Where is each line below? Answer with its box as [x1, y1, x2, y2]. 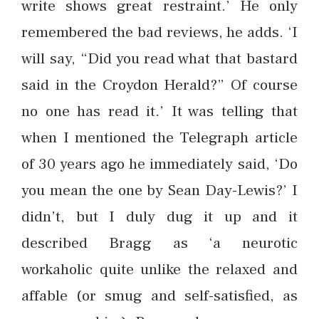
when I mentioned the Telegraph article [21, 127, 298, 148]
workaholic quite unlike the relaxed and [21, 259, 298, 280]
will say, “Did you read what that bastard [21, 48, 298, 69]
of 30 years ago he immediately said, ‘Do [21, 154, 298, 174]
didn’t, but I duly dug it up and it [21, 206, 298, 227]
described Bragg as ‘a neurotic [21, 233, 298, 253]
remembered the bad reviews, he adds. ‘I [21, 22, 298, 43]
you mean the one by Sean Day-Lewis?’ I [21, 180, 298, 201]
